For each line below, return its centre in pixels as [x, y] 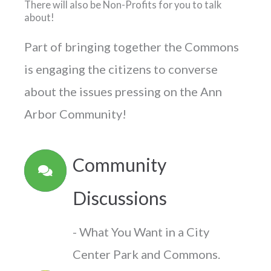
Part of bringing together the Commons [132, 47]
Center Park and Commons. [148, 254]
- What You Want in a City [141, 232]
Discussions [120, 198]
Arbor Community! [75, 114]
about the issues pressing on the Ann [123, 92]
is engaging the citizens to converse [121, 69]
